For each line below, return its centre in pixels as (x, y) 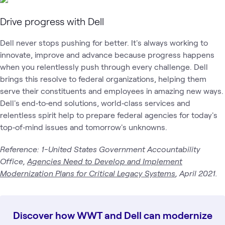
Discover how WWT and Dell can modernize (113, 215)
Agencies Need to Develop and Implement (105, 161)
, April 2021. (196, 173)
